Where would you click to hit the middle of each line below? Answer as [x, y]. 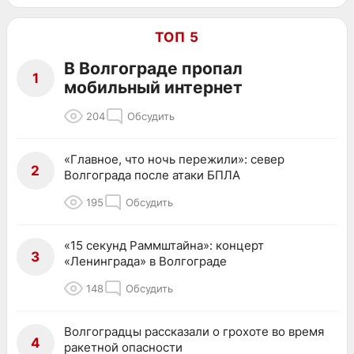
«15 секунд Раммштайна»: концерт [164, 246]
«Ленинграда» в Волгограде [145, 262]
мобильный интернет [153, 88]
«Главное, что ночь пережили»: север [174, 160]
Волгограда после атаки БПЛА [152, 175]
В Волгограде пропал [153, 69]
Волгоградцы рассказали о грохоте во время [194, 332]
